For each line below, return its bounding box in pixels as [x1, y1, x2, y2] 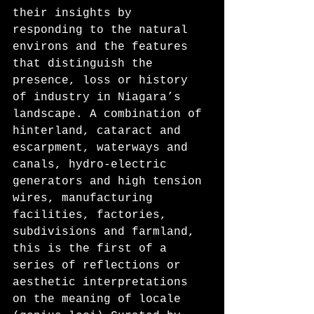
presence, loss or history [13, 74, 195, 88]
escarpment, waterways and [13, 142, 195, 155]
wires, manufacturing [13, 192, 160, 205]
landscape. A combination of [13, 108, 209, 121]
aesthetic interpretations [13, 276, 195, 289]
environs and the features [13, 41, 195, 54]
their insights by [13, 7, 139, 20]
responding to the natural [13, 24, 195, 37]
